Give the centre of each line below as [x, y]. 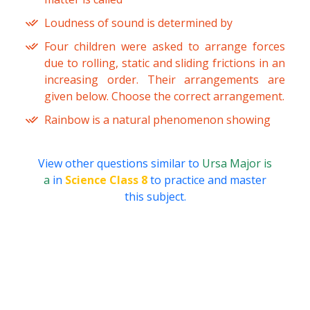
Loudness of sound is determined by [138, 23]
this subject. [155, 197]
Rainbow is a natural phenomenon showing [157, 120]
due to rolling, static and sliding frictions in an [165, 63]
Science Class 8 [106, 180]
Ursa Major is [237, 164]
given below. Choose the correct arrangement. [164, 97]
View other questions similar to [120, 164]
